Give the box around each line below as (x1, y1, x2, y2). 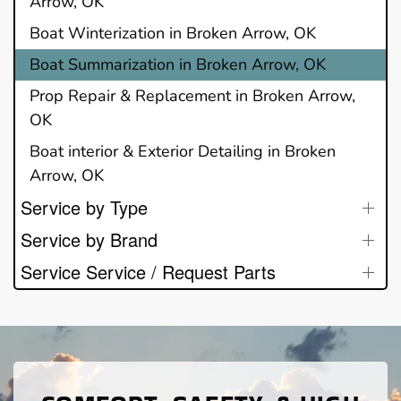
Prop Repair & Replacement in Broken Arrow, (30, 84, 355, 107)
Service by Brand (21, 226, 158, 252)
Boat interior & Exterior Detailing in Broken (30, 140, 336, 162)
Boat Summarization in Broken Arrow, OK (30, 53, 326, 75)
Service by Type (21, 193, 148, 220)
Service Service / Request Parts (21, 258, 276, 285)
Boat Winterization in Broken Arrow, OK (30, 21, 316, 44)
